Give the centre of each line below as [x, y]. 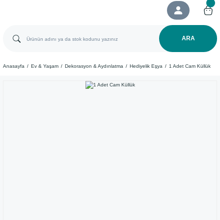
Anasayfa [14, 66]
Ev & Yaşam [45, 66]
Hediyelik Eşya [146, 66]
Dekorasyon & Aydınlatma [94, 66]
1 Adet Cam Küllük [190, 66]
